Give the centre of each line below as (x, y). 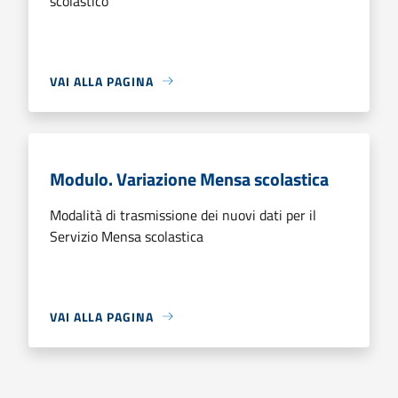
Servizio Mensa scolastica (127, 236)
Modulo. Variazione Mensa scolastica (189, 179)
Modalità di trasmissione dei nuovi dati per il (183, 215)
